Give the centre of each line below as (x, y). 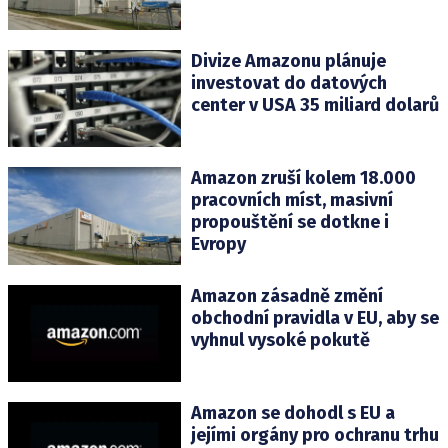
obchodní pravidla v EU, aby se (314, 317)
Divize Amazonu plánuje (288, 61)
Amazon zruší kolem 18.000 (303, 178)
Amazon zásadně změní (286, 295)
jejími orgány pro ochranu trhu (314, 434)
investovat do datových (288, 83)
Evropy (218, 244)
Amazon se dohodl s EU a (292, 412)
